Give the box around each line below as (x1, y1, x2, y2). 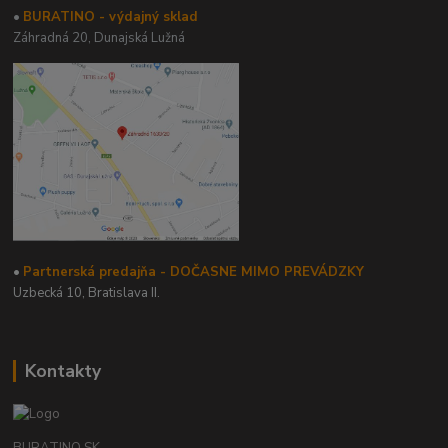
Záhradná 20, (13, 29, 95, 48)
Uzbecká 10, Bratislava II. (13, 283, 161, 302)
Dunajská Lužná (94, 29, 186, 48)
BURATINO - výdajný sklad (23, 8, 199, 27)
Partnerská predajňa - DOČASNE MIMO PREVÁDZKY (23, 262, 365, 281)
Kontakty (24, 358, 101, 383)
